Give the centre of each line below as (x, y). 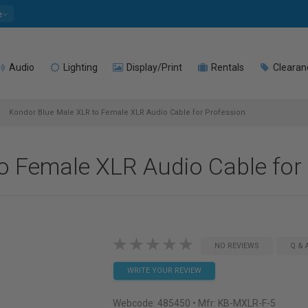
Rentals (227, 67)
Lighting (79, 67)
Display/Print (153, 67)
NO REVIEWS (236, 246)
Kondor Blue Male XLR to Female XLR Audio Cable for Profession (126, 112)
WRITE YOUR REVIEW (164, 271)
